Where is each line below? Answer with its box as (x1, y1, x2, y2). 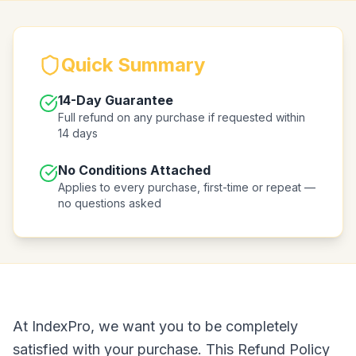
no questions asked (58, 196, 161, 210)
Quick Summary (61, 53, 205, 76)
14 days (58, 126, 98, 140)
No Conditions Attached (58, 162, 211, 178)
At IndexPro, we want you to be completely (13, 318, 298, 335)
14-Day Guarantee (58, 92, 173, 108)
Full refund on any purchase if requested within (58, 110, 305, 124)
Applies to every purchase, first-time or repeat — (58, 180, 315, 194)
